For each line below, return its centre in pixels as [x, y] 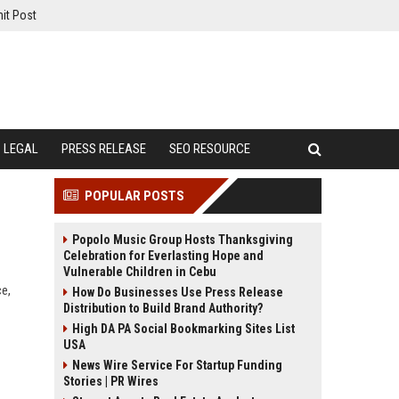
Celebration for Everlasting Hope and [163, 256]
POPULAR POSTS [134, 196]
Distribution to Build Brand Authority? [163, 308]
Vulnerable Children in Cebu [140, 272]
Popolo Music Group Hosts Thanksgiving [183, 240]
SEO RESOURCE [210, 149]
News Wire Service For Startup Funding [177, 365]
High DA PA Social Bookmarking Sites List [183, 329]
